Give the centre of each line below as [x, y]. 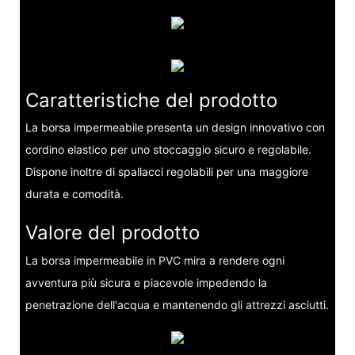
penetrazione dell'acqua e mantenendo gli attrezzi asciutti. [177, 304]
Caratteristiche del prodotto [151, 100]
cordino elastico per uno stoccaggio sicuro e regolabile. [168, 150]
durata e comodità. [74, 194]
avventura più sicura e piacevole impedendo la [146, 282]
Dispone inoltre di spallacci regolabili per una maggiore [166, 172]
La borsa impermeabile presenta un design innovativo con [175, 128]
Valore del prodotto [112, 233]
